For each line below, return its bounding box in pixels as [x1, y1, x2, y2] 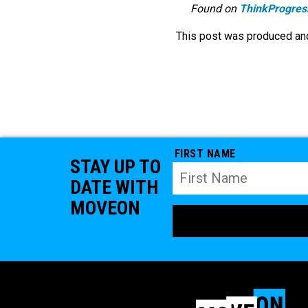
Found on [190, 2, 239, 16]
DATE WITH [70, 175, 158, 199]
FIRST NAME [174, 146, 236, 160]
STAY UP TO [70, 155, 161, 178]
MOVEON [70, 196, 140, 219]
